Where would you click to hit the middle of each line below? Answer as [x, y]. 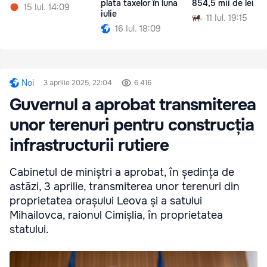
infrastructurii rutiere [89, 146]
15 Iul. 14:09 [47, 7]
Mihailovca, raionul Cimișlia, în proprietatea [116, 215]
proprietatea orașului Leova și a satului [106, 201]
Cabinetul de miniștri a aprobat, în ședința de [122, 173]
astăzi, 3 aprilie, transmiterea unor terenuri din [125, 187]
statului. [29, 230]
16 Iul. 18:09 [138, 29]
